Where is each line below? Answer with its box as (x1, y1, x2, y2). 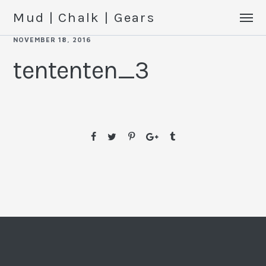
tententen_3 (13, 55, 150, 85)
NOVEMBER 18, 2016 (13, 36, 92, 43)
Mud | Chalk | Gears (13, 9, 156, 26)
